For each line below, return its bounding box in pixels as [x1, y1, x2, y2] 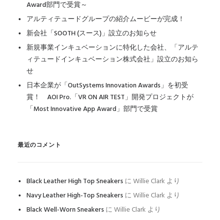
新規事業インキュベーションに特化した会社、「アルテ [27, 42, 198, 54]
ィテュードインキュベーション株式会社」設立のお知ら [27, 54, 198, 65]
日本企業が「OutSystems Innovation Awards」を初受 [27, 80, 188, 91]
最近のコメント [18, 140, 61, 150]
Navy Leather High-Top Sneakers [27, 190, 123, 201]
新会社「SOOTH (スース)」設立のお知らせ [27, 28, 157, 39]
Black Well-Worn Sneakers [27, 204, 104, 216]
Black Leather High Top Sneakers [27, 176, 123, 187]
